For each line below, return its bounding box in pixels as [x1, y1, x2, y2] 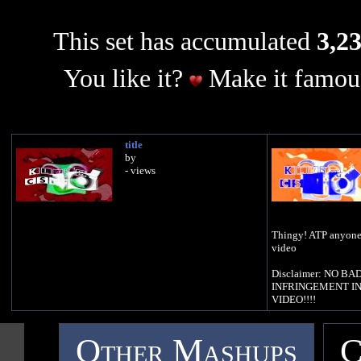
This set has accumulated [52, 27, 317, 56]
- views [125, 164, 156, 177]
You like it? [63, 64, 189, 93]
